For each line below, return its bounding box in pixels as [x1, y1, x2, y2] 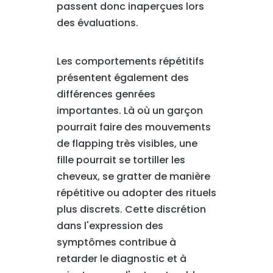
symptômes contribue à [56, 235, 176, 249]
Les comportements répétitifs [56, 54, 204, 68]
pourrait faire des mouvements [56, 120, 211, 134]
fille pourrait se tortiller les [56, 153, 185, 167]
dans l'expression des [56, 219, 163, 233]
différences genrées [56, 87, 155, 101]
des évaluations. [56, 16, 138, 30]
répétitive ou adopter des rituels [56, 186, 216, 200]
